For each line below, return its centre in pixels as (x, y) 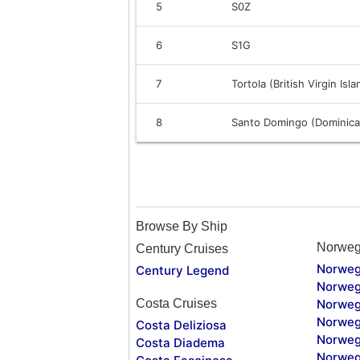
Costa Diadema (180, 342)
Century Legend (182, 270)
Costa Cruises (176, 303)
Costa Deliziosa (181, 325)
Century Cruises (182, 248)
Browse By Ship (182, 226)
